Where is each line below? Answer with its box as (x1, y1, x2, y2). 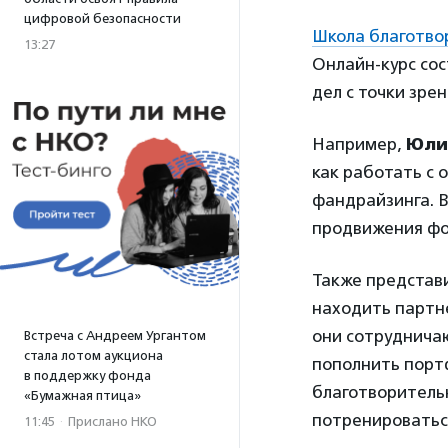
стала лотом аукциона (24, 348, 163, 363)
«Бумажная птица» (24, 388, 141, 403)
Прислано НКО (68, 414, 157, 429)
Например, (312, 134, 406, 155)
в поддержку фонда (24, 368, 151, 383)
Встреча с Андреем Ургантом (24, 328, 206, 343)
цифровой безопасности (24, 11, 181, 26)
